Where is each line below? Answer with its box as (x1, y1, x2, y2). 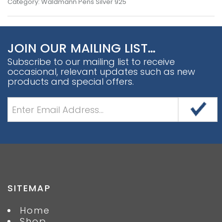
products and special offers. (7, 75, 134, 88)
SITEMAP (7, 182, 51, 194)
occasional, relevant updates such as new (7, 65, 195, 78)
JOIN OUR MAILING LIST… (7, 40, 156, 57)
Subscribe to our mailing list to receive (7, 55, 175, 68)
